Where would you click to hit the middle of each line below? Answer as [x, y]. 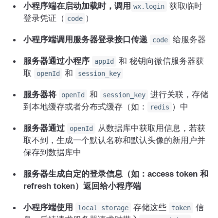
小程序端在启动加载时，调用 [77, 6]
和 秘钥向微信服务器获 [160, 61]
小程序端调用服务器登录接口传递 [87, 39]
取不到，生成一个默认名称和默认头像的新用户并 [114, 140]
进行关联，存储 [178, 94]
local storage [103, 208]
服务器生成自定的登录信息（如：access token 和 [116, 174]
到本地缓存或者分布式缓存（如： [85, 107]
